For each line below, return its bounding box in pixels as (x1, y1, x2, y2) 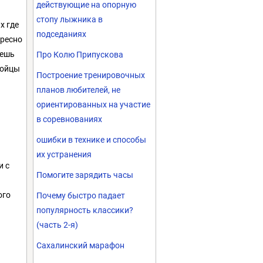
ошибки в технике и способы (36, 135, 146, 144)
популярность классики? (36, 205, 133, 215)
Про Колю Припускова (36, 50, 123, 59)
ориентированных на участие (36, 100, 150, 109)
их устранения (36, 150, 92, 159)
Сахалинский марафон (36, 241, 124, 250)
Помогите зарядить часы (36, 170, 133, 180)
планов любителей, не (36, 85, 120, 95)
